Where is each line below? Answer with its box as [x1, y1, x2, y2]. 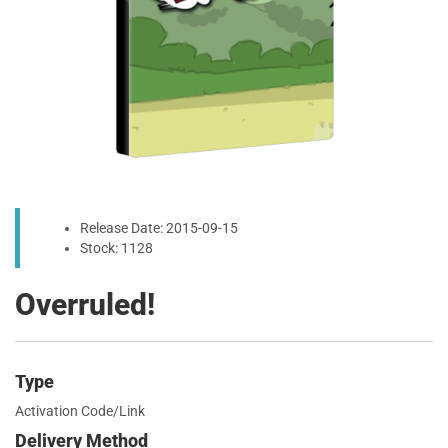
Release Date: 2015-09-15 [80, 220, 238, 236]
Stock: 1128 [80, 240, 153, 256]
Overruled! [15, 287, 155, 322]
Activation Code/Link [15, 403, 145, 419]
